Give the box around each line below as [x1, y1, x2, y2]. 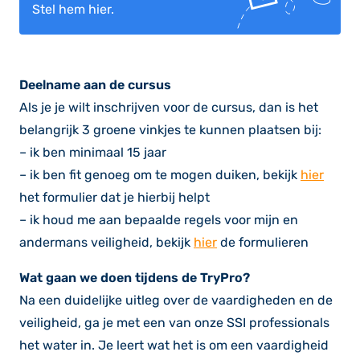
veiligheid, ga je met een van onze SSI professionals [19, 315, 329, 331]
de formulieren [217, 235, 309, 251]
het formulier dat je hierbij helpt [19, 190, 210, 206]
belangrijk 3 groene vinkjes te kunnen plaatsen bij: [19, 122, 321, 138]
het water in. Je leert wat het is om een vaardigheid [19, 337, 329, 354]
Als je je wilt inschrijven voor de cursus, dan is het [19, 100, 318, 116]
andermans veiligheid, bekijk [19, 235, 194, 251]
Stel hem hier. [32, 2, 114, 18]
